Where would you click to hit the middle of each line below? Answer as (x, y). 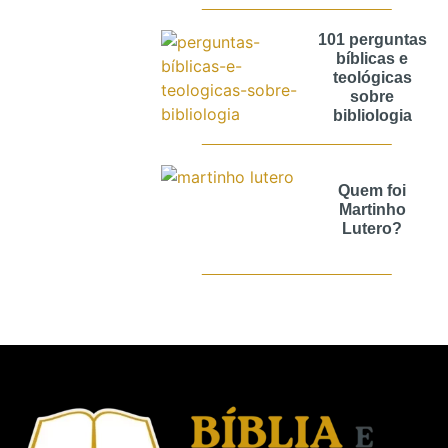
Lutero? (372, 229)
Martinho (372, 210)
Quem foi (372, 191)
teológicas (372, 77)
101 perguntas (372, 39)
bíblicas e (372, 58)
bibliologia (372, 115)
